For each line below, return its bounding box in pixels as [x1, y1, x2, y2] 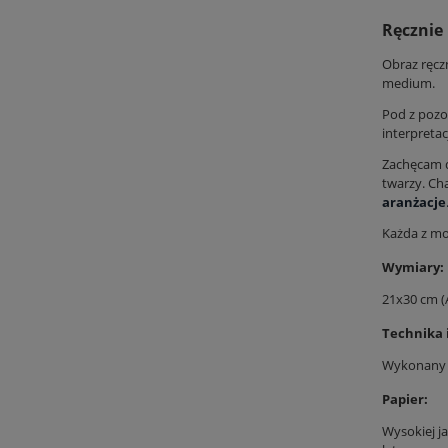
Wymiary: [382, 257, 444, 276]
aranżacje [382, 192, 446, 211]
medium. [382, 73, 444, 92]
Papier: [382, 389, 428, 408]
